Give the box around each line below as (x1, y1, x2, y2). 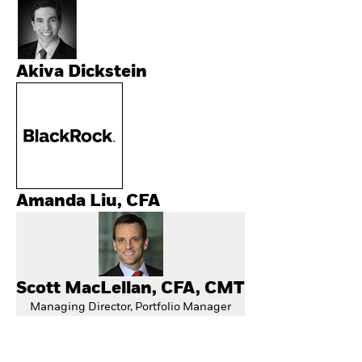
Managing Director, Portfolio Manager (30, 301, 231, 313)
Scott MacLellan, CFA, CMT (16, 280, 245, 297)
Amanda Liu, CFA (16, 192, 160, 210)
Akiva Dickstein (16, 63, 147, 81)
